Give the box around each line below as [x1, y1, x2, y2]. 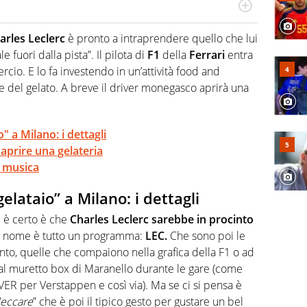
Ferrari [189, 47, 225, 63]
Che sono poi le [167, 228, 245, 243]
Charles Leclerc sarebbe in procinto [70, 211, 254, 227]
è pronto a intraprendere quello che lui [65, 31, 258, 47]
